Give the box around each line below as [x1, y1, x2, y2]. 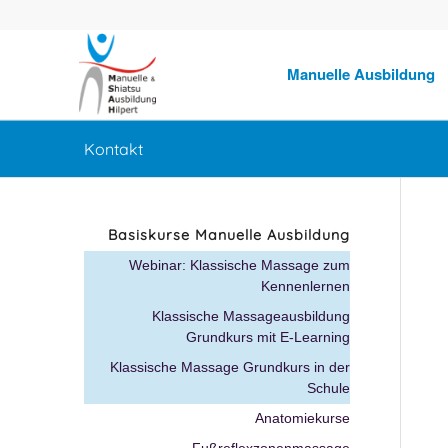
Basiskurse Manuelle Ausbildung [108, 226, 351, 244]
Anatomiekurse [255, 410, 351, 426]
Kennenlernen [261, 278, 351, 294]
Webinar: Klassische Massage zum [129, 257, 351, 273]
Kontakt [83, 139, 143, 159]
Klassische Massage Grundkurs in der [110, 359, 351, 375]
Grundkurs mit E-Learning [186, 329, 351, 345]
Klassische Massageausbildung [152, 308, 351, 324]
